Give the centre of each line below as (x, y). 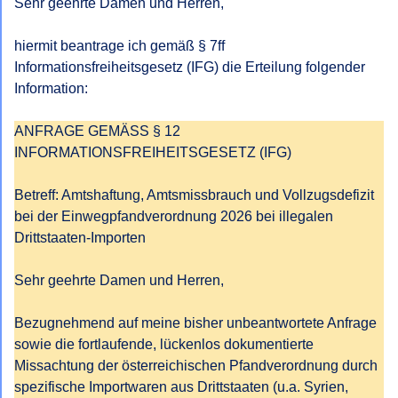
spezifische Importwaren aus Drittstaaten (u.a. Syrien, (181, 387)
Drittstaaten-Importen (80, 238)
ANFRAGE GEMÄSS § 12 (97, 131)
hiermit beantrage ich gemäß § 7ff (119, 46)
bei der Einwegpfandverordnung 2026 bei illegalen (174, 216)
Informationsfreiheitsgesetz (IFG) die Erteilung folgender (190, 67)
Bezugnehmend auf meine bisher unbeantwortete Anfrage (195, 323)
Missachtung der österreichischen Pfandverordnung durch (196, 366)
